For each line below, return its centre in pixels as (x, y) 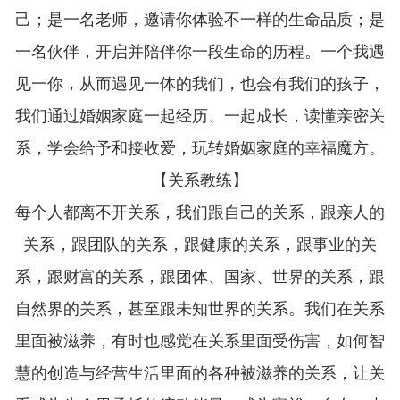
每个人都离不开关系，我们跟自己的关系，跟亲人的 (200, 212)
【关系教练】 (200, 180)
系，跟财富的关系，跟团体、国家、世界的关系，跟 (200, 277)
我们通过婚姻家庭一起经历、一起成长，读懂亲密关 (200, 116)
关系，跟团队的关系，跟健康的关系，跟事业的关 (200, 245)
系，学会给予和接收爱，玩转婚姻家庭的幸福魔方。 (200, 148)
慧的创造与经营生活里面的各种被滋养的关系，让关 (200, 373)
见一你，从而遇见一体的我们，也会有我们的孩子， (200, 84)
